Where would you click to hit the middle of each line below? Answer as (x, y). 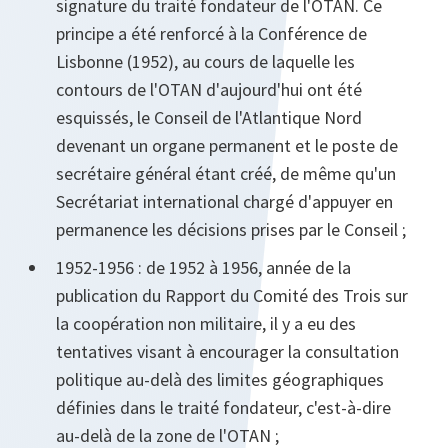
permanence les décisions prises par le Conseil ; (231, 230)
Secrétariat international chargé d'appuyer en (224, 202)
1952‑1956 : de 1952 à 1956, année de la (203, 268)
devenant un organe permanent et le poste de (227, 146)
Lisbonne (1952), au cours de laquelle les (205, 62)
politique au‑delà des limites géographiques (220, 380)
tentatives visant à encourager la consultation (227, 352)
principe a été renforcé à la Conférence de (211, 34)
